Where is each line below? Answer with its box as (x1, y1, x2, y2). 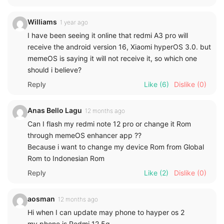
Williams (27, 17, 57, 26)
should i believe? (27, 65, 81, 74)
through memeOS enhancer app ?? (27, 131, 141, 140)
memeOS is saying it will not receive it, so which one (27, 54, 197, 63)
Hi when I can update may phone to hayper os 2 (27, 208, 184, 217)
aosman (27, 194, 55, 203)
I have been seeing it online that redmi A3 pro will (27, 31, 188, 40)
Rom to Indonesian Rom (27, 154, 104, 163)
